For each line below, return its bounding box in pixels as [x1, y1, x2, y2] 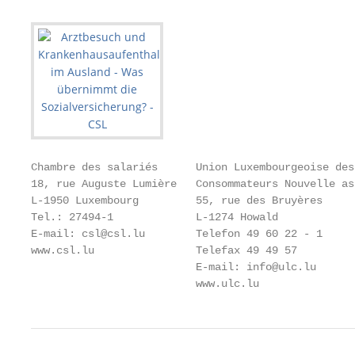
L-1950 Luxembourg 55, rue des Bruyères [31, 194, 323, 207]
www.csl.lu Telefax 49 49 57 [31, 244, 297, 257]
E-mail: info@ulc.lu [31, 261, 316, 273]
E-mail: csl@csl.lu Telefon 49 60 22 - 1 [31, 227, 323, 240]
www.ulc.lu [31, 277, 259, 290]
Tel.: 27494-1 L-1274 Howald [31, 211, 278, 223]
